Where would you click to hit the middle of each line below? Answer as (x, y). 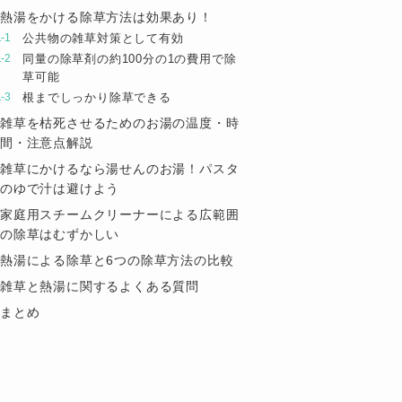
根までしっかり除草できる (97, 98)
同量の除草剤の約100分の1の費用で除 (130, 60)
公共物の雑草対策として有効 (103, 38)
